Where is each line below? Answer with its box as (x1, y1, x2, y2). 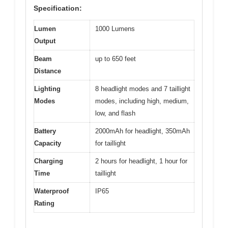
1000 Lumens (95, 25, 135, 33)
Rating (34, 199, 54, 207)
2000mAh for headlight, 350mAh (95, 127, 190, 135)
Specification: (34, 4, 82, 12)
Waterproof (34, 187, 69, 195)
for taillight (95, 139, 126, 147)
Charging (34, 157, 63, 165)
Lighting (34, 85, 61, 93)
